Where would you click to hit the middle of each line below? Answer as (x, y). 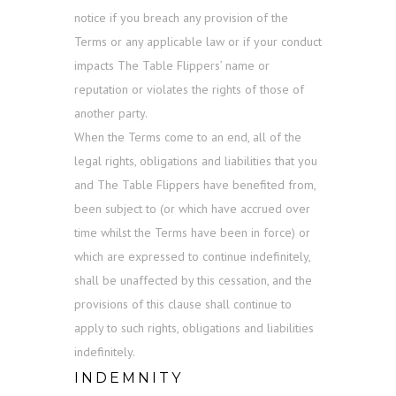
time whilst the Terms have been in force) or (192, 233)
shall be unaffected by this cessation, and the (193, 281)
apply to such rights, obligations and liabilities (194, 328)
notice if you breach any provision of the (181, 18)
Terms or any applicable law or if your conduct (198, 42)
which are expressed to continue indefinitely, (192, 257)
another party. (111, 114)
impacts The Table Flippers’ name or (172, 66)
